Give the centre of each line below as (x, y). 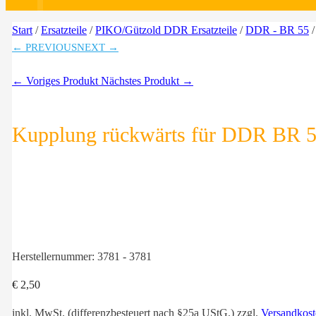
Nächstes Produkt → (147, 81)
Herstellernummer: (55, 257)
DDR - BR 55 (277, 30)
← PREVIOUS (44, 47)
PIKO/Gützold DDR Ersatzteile (166, 30)
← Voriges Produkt (56, 81)
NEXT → (98, 47)
